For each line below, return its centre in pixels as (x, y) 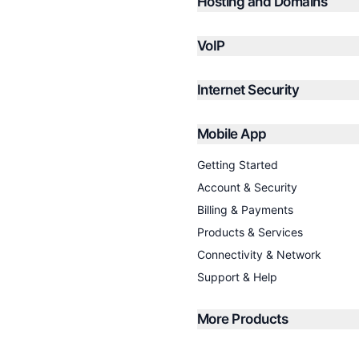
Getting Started (238, 165)
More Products (243, 319)
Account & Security (247, 187)
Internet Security (248, 90)
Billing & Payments (245, 210)
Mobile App (232, 134)
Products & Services (250, 232)
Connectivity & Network (259, 254)
